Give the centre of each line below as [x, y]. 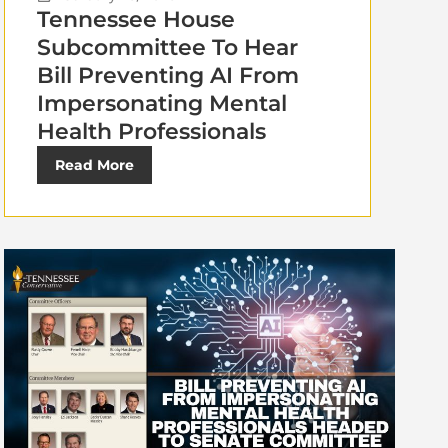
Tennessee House [135, 19]
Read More [94, 164]
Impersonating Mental [161, 103]
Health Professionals [151, 131]
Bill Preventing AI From [167, 75]
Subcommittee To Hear [167, 47]
